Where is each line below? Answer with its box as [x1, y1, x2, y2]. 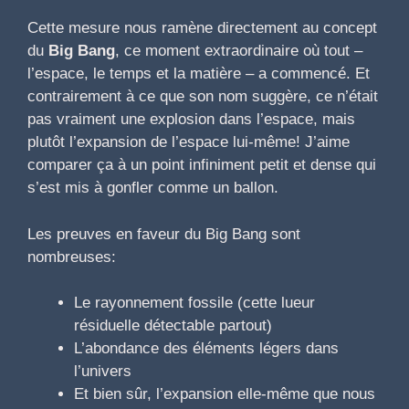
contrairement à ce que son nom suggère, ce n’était [27, 88, 378, 106]
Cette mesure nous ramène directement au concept [27, 19, 377, 37]
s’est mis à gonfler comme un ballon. [27, 179, 278, 197]
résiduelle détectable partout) [74, 317, 272, 335]
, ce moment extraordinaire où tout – [115, 42, 362, 60]
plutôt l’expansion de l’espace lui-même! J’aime [27, 133, 350, 152]
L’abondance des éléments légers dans [74, 340, 339, 358]
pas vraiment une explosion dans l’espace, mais [27, 110, 355, 129]
